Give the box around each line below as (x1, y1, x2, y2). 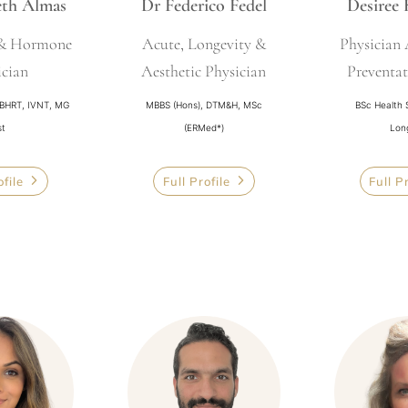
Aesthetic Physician (141, 61, 267, 82)
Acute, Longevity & (141, 34, 266, 55)
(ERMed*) (183, 122, 224, 134)
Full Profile (162, 173, 230, 189)
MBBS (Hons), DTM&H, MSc (145, 99, 262, 111)
